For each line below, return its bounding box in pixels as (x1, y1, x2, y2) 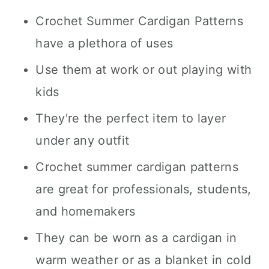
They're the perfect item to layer (35, 111, 226, 125)
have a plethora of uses (35, 36, 174, 50)
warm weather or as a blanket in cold (35, 253, 252, 267)
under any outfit (35, 133, 130, 148)
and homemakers (35, 204, 136, 219)
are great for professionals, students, (35, 182, 252, 196)
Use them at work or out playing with (35, 62, 252, 77)
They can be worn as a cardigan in (35, 231, 237, 245)
